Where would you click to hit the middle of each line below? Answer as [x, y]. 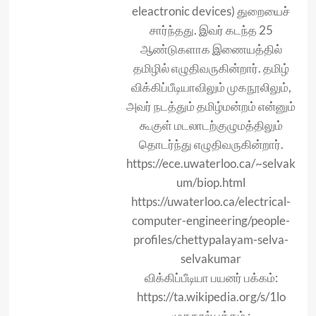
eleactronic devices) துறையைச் [211, 11]
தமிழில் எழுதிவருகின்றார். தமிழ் [211, 68]
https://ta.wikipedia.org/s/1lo [211, 297]
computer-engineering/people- [211, 221]
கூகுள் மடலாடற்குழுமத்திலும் [211, 126]
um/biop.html [211, 183]
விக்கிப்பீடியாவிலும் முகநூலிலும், [211, 87]
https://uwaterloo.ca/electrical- [211, 202]
